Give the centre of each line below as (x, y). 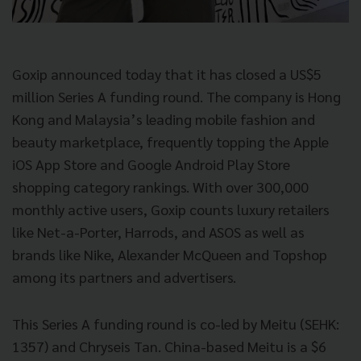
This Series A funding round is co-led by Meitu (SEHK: (176, 324)
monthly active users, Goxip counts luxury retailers (171, 210)
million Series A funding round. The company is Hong (176, 97)
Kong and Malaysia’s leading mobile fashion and (164, 119)
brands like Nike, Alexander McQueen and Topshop (170, 255)
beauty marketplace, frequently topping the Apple (170, 142)
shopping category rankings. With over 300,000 (160, 187)
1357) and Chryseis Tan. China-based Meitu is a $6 (169, 346)
